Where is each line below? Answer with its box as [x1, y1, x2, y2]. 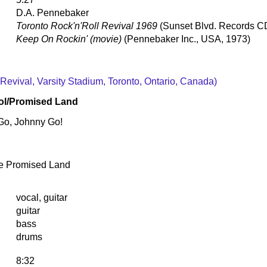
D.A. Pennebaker [16, 7, 89, 18]
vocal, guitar [16, 192, 67, 203]
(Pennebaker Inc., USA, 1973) [122, 33, 250, 44]
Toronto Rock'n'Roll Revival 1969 [16, 20, 157, 31]
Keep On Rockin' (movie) [16, 33, 122, 44]
